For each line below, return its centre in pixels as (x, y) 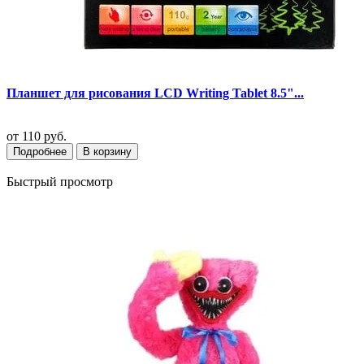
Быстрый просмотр (60, 181)
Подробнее (40, 151)
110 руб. (43, 136)
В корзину (107, 151)
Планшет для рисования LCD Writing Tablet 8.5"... (155, 93)
